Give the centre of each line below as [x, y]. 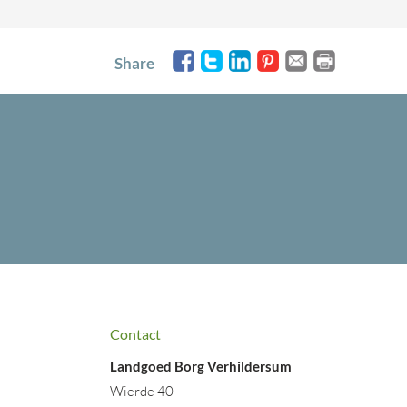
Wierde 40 [142, 391]
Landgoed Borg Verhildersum [201, 366]
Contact [135, 334]
